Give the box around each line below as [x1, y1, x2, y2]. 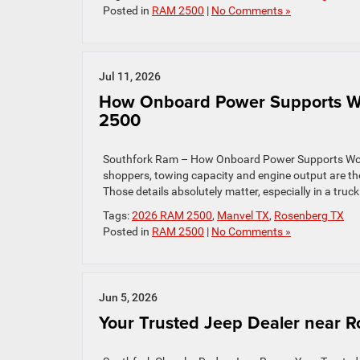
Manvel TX [217, 209, 269, 222]
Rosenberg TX [274, 209, 344, 222]
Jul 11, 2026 [99, 70, 161, 83]
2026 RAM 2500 [132, 209, 212, 222]
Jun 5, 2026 [99, 291, 157, 304]
